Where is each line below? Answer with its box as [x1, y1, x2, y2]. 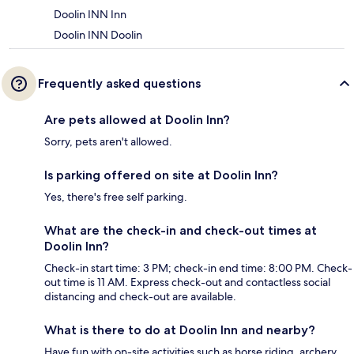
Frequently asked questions [38, 76, 201, 92]
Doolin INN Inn [54, 7, 126, 22]
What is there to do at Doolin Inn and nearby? [44, 322, 315, 338]
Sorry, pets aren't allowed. [44, 134, 172, 149]
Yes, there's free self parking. [44, 190, 187, 205]
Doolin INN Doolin [54, 28, 142, 43]
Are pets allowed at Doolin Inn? [44, 112, 230, 128]
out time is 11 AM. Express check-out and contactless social [44, 275, 330, 290]
